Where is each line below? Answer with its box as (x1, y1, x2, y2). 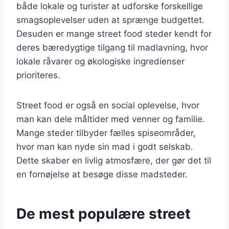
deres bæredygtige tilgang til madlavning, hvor (16, 42, 208, 53)
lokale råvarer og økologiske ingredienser (16, 56, 185, 66)
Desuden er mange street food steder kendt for (16, 28, 212, 39)
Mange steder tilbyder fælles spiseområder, (16, 127, 196, 138)
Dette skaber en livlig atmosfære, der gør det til (16, 155, 211, 166)
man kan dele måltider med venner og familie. (16, 113, 205, 124)
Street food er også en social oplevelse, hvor (16, 100, 199, 110)
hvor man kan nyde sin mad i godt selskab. (16, 141, 193, 152)
